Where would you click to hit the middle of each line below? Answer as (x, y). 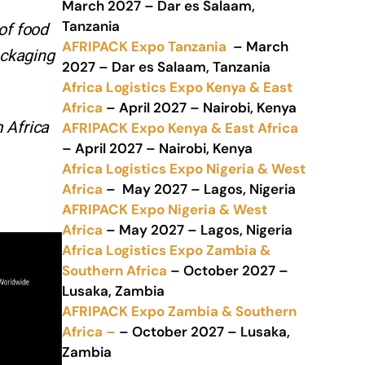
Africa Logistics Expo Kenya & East (177, 87)
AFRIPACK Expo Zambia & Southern (179, 311)
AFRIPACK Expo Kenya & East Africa (180, 128)
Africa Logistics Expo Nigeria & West (184, 169)
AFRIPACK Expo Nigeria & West (165, 209)
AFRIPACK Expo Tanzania (144, 46)
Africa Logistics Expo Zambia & (166, 250)
